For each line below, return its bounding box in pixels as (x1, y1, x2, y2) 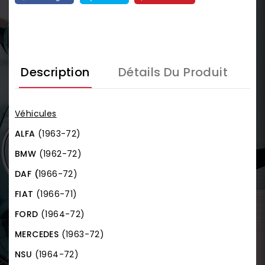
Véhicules (15, 107, 57, 119)
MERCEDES (15, 228, 62, 240)
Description (21, 63, 90, 80)
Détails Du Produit (118, 63, 228, 80)
